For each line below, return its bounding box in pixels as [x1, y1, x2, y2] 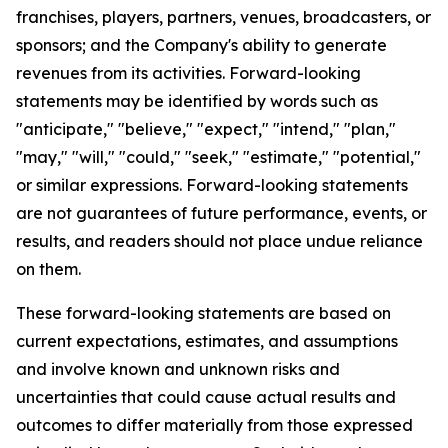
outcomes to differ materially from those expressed [16, 415, 413, 435]
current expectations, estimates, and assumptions [16, 331, 398, 351]
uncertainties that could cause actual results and [16, 387, 396, 407]
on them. [16, 259, 81, 279]
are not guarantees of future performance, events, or [16, 203, 427, 223]
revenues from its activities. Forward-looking [16, 63, 361, 83]
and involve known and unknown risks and [16, 359, 340, 379]
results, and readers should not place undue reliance [16, 231, 423, 251]
